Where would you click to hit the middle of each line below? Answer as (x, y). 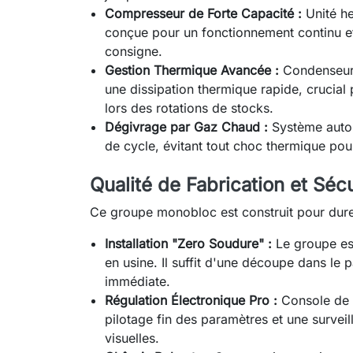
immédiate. (138, 282)
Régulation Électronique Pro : (191, 301)
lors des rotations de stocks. (190, 108)
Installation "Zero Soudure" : (189, 244)
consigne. (134, 52)
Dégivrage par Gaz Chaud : (187, 127)
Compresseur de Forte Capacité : (204, 14)
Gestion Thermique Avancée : (192, 71)
